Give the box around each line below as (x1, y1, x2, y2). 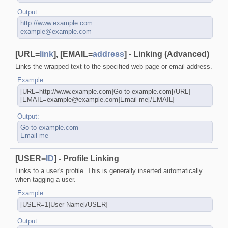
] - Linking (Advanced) (124, 49, 209, 59)
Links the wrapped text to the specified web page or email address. (15, 62, 212, 70)
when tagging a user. (15, 175, 76, 183)
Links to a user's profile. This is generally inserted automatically (15, 166, 203, 175)
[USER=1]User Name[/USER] (20, 200, 108, 208)
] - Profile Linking (54, 154, 119, 163)
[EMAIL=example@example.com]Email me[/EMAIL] (20, 95, 175, 103)
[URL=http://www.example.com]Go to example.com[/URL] (20, 87, 190, 95)
